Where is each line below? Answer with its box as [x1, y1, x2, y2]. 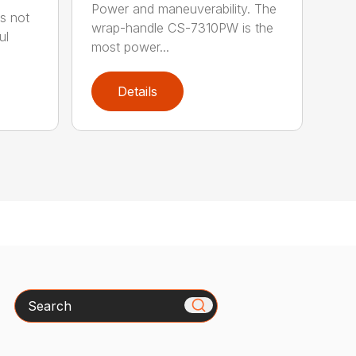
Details [118, 83, 158, 99]
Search [13, 290, 57, 307]
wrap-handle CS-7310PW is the [91, 20, 274, 37]
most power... [91, 39, 170, 56]
